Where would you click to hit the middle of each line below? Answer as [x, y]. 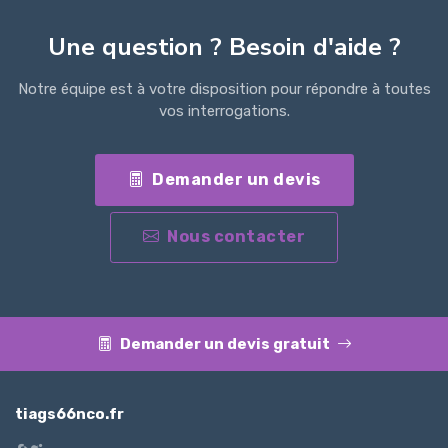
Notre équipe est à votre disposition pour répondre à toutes [224, 88]
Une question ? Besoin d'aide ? [224, 46]
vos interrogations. [224, 110]
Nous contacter [236, 237]
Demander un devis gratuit [226, 344]
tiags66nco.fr [69, 414]
